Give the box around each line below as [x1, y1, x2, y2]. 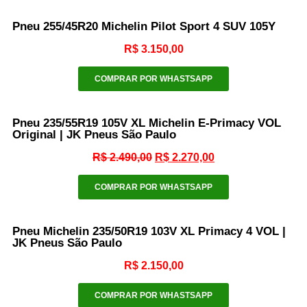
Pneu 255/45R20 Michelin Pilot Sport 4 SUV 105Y [12, 19, 275, 33]
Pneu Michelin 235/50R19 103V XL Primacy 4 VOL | [12, 224, 286, 238]
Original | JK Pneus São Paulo [12, 127, 176, 141]
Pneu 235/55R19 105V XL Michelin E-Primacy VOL [12, 116, 281, 130]
